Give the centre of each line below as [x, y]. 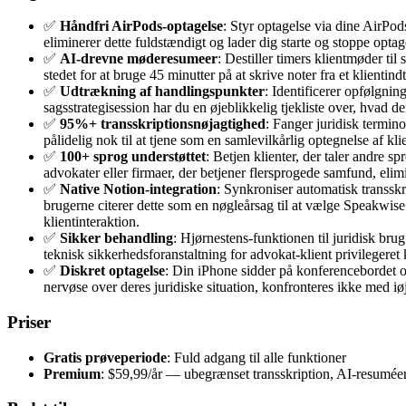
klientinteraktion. [92, 222]
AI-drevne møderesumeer [139, 59]
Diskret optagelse [112, 271]
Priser [29, 323]
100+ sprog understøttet [133, 157]
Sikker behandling [116, 238]
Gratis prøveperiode [105, 357]
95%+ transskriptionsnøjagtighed [163, 124]
